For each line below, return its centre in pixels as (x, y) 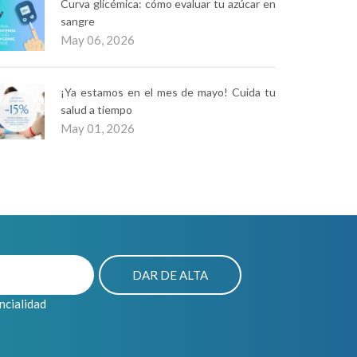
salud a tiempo (96, 110)
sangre (78, 21)
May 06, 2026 (98, 40)
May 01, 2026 (98, 128)
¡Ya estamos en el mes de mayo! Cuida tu (168, 92)
